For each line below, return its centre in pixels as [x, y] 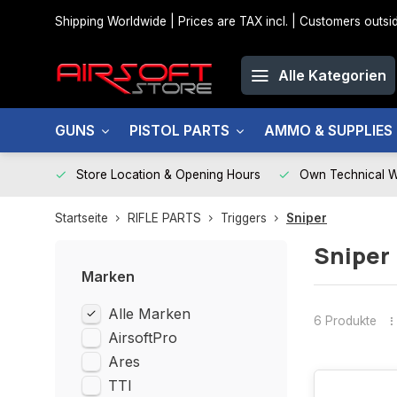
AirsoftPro [143, 338]
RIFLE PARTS [164, 218]
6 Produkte [345, 320]
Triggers [244, 218]
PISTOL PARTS [179, 130]
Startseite [82, 218]
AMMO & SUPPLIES [328, 130]
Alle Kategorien [332, 75]
